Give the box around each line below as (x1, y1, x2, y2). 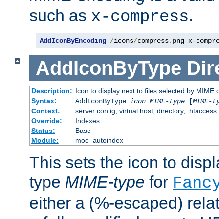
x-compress (91, 7, 189, 26)
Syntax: (31, 96, 57, 105)
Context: (31, 107, 60, 115)
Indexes (75, 116, 100, 125)
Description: (31, 87, 72, 95)
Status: (31, 126, 55, 134)
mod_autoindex (75, 136, 123, 144)
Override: (31, 116, 62, 125)
